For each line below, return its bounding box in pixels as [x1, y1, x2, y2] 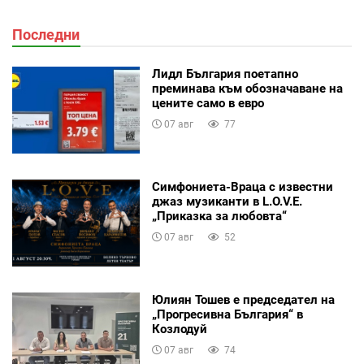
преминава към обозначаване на [151, 81, 343, 97]
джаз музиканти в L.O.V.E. [151, 194, 302, 210]
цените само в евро [151, 96, 264, 111]
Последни [12, 26, 80, 44]
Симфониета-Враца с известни [151, 180, 333, 195]
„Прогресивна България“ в [151, 307, 303, 323]
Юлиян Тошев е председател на [151, 292, 335, 308]
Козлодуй [151, 322, 207, 337]
